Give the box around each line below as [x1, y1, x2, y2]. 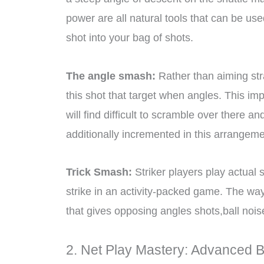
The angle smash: [66, 70, 156, 82]
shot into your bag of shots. [66, 32, 193, 44]
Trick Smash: [66, 166, 132, 179]
